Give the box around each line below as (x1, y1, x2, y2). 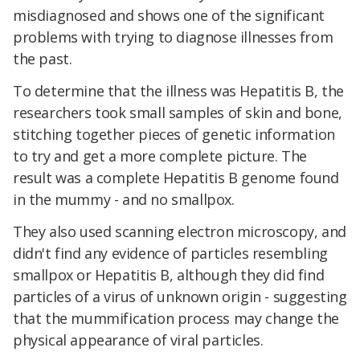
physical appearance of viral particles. (13, 329, 264, 350)
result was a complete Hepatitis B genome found (13, 168, 339, 188)
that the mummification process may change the (13, 308, 340, 328)
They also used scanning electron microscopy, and (13, 221, 346, 241)
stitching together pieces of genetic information (13, 125, 335, 145)
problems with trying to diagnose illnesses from (13, 27, 333, 47)
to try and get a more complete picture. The (13, 146, 307, 166)
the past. (13, 49, 72, 69)
